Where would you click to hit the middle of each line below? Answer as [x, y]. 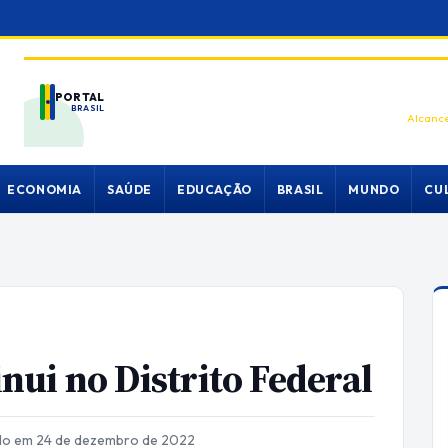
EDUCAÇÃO [214, 189]
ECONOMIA [44, 189]
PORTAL [80, 97]
